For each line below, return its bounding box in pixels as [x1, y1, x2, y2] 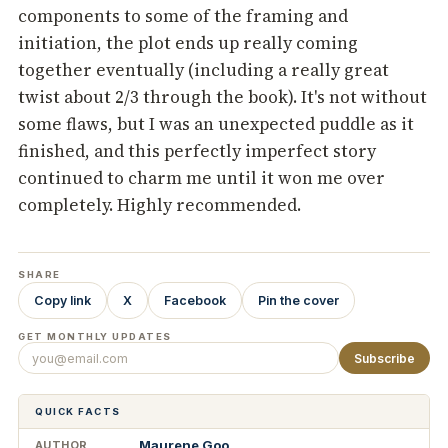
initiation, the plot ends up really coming [18, 31, 358, 56]
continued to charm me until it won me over [18, 166, 385, 191]
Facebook [164, 293, 226, 309]
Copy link [34, 293, 91, 309]
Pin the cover [258, 293, 339, 309]
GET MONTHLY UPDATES [18, 331, 172, 343]
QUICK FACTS [35, 406, 121, 418]
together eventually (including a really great [18, 58, 389, 83]
